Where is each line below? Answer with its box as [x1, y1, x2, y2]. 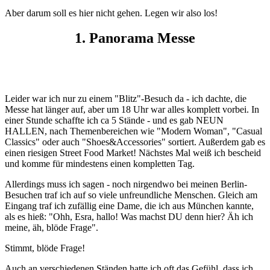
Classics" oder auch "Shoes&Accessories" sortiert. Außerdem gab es [5, 137, 265, 148]
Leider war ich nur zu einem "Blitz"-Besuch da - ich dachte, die [5, 93, 246, 104]
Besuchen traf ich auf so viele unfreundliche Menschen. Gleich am [5, 190, 257, 201]
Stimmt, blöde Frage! [5, 243, 85, 254]
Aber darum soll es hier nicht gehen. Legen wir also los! [5, 7, 218, 18]
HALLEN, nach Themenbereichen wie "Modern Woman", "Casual [5, 126, 262, 137]
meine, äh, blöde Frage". [5, 222, 98, 233]
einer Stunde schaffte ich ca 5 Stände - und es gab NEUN [5, 115, 224, 126]
